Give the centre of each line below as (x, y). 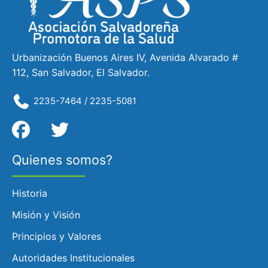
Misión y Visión (46, 214)
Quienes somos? (62, 159)
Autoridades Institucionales (73, 258)
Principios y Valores (57, 236)
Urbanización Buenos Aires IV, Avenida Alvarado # (125, 58)
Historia (30, 193)
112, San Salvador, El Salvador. (81, 73)
